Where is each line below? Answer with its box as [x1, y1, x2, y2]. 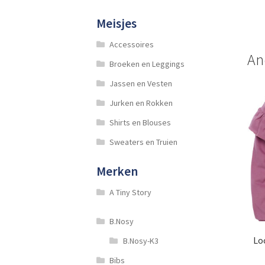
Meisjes [96, 15, 137, 31]
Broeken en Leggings [109, 58, 185, 69]
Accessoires [109, 38, 154, 50]
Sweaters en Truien [109, 136, 178, 147]
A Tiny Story [109, 186, 152, 198]
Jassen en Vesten [109, 77, 173, 89]
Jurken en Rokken [109, 97, 173, 108]
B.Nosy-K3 [122, 235, 159, 246]
